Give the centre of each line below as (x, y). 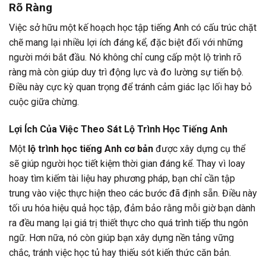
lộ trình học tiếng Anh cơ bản (91, 149)
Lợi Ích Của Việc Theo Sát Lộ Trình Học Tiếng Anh (118, 129)
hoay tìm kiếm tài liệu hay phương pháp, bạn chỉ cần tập (122, 179)
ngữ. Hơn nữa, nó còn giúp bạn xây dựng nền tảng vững (121, 238)
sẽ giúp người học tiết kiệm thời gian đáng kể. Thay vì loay (127, 164)
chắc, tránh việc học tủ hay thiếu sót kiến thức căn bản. (120, 253)
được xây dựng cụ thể (199, 149)
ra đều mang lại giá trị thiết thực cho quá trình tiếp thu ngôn (129, 223)
